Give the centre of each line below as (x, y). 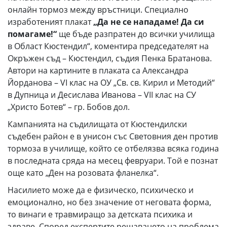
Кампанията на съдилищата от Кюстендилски (97, 124)
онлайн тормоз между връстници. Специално (98, 10)
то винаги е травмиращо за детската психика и (100, 215)
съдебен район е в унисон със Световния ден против (113, 137)
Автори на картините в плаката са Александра (98, 71)
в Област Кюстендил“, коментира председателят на (108, 46)
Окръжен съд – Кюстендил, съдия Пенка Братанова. (110, 59)
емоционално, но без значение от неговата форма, (109, 202)
